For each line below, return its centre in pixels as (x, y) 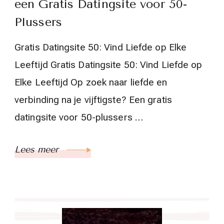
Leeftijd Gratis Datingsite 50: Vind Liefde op (108, 65)
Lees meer (38, 149)
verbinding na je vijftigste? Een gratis (93, 100)
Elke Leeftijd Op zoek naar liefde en (91, 82)
